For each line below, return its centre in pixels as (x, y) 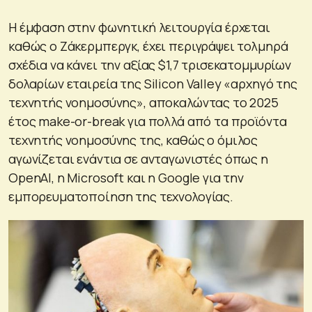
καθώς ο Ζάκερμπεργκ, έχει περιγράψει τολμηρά (148, 46)
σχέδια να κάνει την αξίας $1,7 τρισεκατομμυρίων (150, 64)
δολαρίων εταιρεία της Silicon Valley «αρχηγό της (153, 83)
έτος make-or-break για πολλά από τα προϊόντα (148, 121)
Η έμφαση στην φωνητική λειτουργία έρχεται (139, 27)
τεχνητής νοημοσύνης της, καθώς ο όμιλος (133, 140)
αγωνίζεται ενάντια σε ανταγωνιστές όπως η (138, 158)
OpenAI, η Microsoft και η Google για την (126, 177)
